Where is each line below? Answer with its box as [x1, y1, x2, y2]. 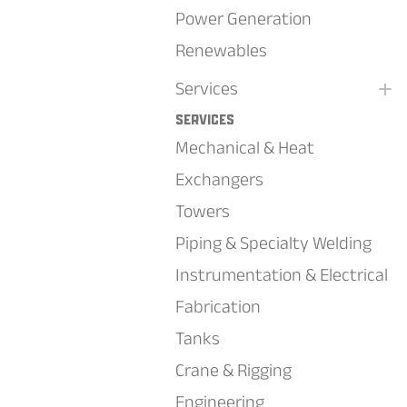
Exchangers [175, 169, 263, 189]
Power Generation [175, 8, 312, 28]
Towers [175, 201, 230, 221]
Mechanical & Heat [175, 137, 314, 157]
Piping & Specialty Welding [175, 233, 372, 253]
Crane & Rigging [175, 360, 292, 380]
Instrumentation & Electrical [175, 264, 388, 284]
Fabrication [175, 296, 261, 316]
